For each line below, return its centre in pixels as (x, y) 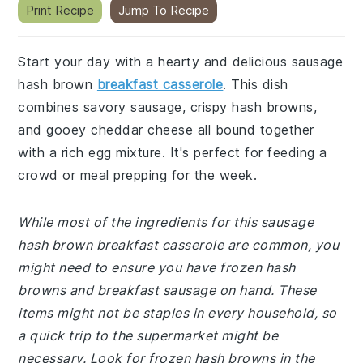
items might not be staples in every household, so (177, 313)
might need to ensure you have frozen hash (157, 267)
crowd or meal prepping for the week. (138, 175)
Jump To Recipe (164, 10)
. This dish (256, 84)
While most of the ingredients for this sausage (166, 222)
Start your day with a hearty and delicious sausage (181, 62)
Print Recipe (60, 10)
